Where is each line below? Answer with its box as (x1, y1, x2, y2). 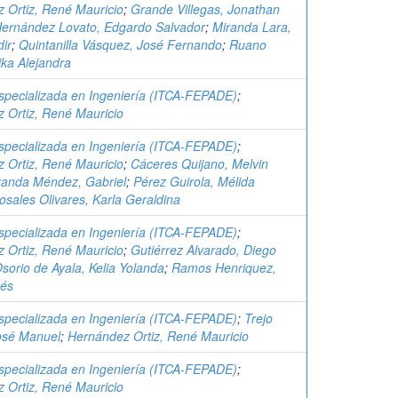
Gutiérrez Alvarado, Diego (131, 241, 276, 259)
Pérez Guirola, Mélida (133, 172, 255, 190)
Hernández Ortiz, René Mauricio (68, 327, 249, 345)
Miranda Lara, (212, 18, 291, 36)
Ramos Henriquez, (171, 259, 276, 276)
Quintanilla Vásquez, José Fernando (19, 36, 222, 53)
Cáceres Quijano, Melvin (131, 155, 268, 172)
